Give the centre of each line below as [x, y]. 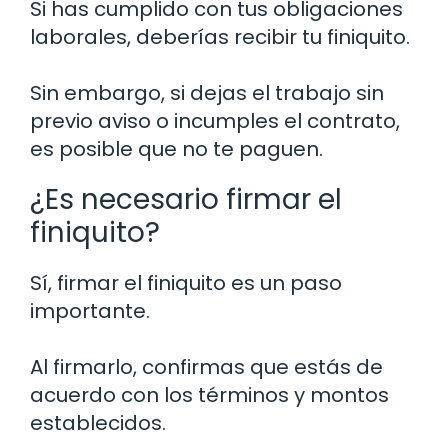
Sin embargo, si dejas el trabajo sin [207, 93]
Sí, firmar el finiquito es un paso [186, 283]
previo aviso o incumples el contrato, [215, 121]
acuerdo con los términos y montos [209, 395]
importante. [90, 311]
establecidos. [98, 423]
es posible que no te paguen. [176, 149]
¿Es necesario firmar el [186, 200]
